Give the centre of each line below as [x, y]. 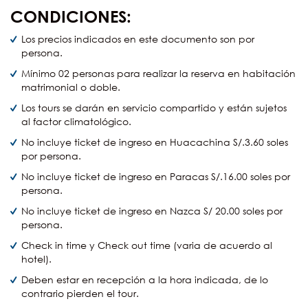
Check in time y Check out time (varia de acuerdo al [147, 245]
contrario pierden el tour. [80, 294]
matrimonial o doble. [71, 87]
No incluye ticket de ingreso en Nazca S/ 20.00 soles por [152, 211]
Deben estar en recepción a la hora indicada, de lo [145, 280]
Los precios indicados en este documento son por [138, 39]
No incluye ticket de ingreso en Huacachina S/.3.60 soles [155, 142]
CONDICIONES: [71, 16]
